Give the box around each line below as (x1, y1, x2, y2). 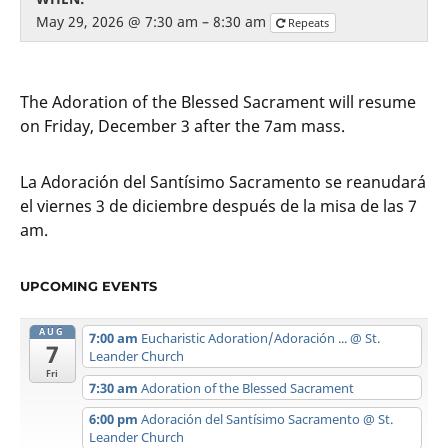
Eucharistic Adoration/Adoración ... (140, 328, 350, 347)
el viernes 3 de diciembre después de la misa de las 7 (20, 194, 417, 217)
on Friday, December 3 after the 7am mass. (20, 114, 345, 137)
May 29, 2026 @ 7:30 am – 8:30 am (36, 11, 270, 31)
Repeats (288, 14, 332, 30)
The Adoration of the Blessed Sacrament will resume (20, 90, 416, 113)
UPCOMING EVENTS (20, 277, 157, 294)
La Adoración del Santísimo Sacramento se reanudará (20, 170, 426, 193)
